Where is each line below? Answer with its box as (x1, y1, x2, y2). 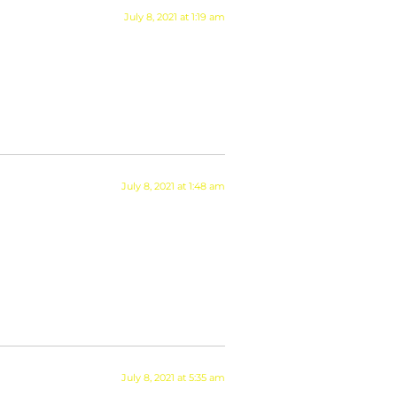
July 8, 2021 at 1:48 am (121, 180, 225, 193)
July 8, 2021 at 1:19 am (124, 10, 225, 23)
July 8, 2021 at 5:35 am (121, 371, 225, 385)
